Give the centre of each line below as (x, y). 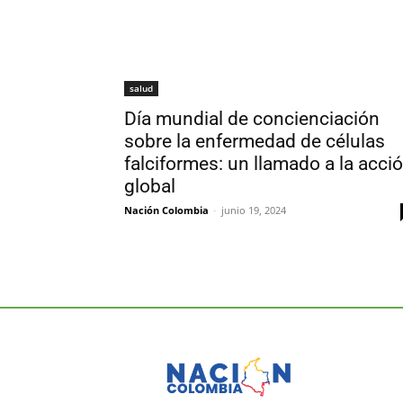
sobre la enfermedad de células (255, 141)
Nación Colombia (166, 210)
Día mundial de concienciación (252, 118)
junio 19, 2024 (254, 210)
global (150, 186)
